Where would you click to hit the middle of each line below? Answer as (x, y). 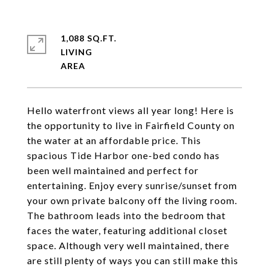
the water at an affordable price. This (114, 140)
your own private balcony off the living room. (132, 200)
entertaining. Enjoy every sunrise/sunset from (132, 185)
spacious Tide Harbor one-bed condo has (123, 155)
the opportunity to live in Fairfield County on (131, 125)
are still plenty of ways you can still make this (133, 260)
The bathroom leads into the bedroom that (126, 215)
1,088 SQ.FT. (89, 38)
